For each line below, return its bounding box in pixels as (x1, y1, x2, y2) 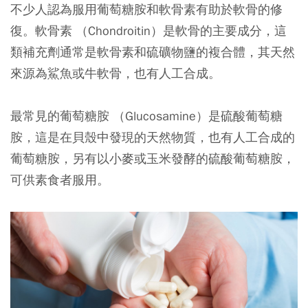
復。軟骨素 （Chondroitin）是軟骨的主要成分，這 (10, 22, 287, 38)
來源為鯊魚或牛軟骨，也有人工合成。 (10, 65, 221, 81)
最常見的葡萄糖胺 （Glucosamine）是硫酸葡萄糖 (10, 107, 283, 124)
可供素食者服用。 (10, 171, 109, 188)
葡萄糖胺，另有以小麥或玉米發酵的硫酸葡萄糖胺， (10, 150, 295, 166)
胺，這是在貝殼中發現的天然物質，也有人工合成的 (10, 129, 295, 145)
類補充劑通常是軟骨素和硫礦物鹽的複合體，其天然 (10, 43, 295, 60)
